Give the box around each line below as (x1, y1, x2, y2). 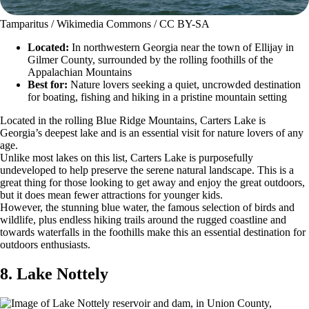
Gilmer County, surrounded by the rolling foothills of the (28, 53, 273, 66)
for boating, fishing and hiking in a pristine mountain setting (28, 90, 287, 103)
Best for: (28, 78, 70, 90)
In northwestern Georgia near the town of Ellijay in (69, 41, 294, 53)
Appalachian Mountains (28, 66, 132, 78)
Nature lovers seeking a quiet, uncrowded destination (70, 78, 301, 90)
